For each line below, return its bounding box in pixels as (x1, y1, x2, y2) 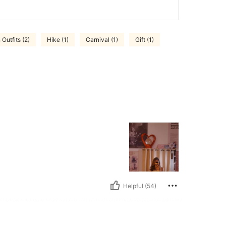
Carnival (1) (86, 35, 118, 43)
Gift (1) (135, 35, 154, 43)
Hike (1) (47, 35, 69, 43)
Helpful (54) (123, 182, 156, 190)
